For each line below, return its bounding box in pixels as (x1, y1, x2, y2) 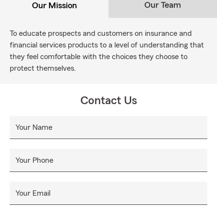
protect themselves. (10, 64, 76, 72)
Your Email (15, 189, 50, 197)
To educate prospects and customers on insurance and (10, 30, 192, 37)
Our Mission (31, 1, 77, 10)
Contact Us (80, 95, 137, 107)
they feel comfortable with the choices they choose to (10, 53, 187, 61)
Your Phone (15, 156, 53, 164)
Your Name (15, 124, 52, 131)
